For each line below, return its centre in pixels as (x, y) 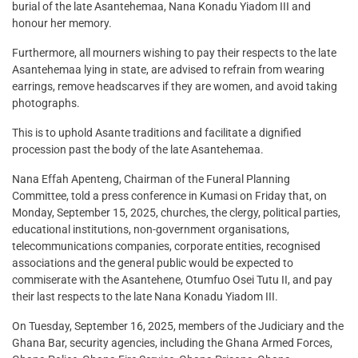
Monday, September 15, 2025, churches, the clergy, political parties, (176, 213)
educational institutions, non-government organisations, (151, 230)
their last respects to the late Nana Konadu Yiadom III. (145, 297)
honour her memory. (62, 24)
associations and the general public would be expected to (153, 263)
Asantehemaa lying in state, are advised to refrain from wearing (168, 70)
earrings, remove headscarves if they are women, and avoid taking (175, 87)
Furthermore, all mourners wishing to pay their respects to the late (174, 53)
